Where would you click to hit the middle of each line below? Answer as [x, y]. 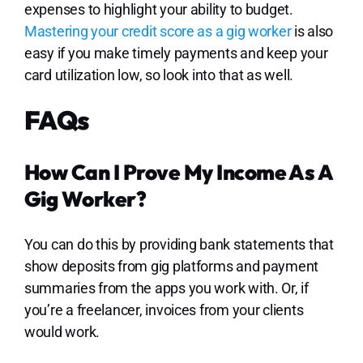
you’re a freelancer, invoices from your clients [164, 310]
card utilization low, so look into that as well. [160, 75]
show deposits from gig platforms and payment [171, 266]
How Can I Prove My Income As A [178, 172]
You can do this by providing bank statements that [179, 244]
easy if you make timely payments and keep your [176, 53]
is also [312, 31]
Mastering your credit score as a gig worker [158, 31]
